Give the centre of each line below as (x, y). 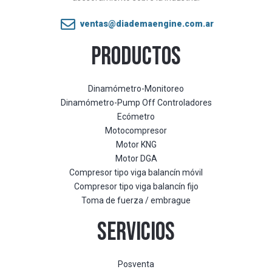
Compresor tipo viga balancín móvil (136, 172)
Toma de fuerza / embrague (136, 200)
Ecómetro (136, 116)
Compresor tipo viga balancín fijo (136, 186)
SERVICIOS (136, 232)
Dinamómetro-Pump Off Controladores (136, 102)
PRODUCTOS (136, 56)
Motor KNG (136, 144)
